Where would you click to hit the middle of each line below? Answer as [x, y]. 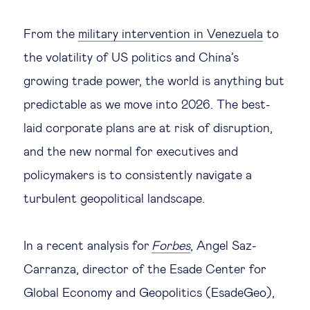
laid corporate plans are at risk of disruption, [148, 129]
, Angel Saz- [223, 246]
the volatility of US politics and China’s [131, 58]
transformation [140, 88]
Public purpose [140, 253]
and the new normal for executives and [131, 152]
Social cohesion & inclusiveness [185, 294]
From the [51, 35]
